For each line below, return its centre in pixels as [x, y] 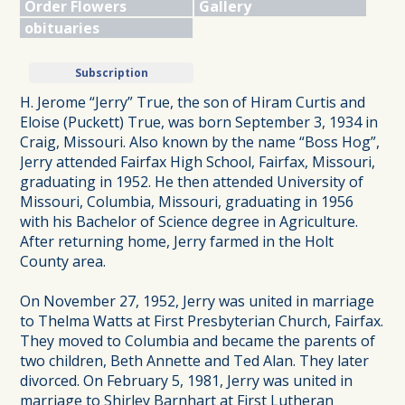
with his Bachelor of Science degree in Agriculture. [189, 221]
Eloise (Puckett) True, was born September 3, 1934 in [199, 122]
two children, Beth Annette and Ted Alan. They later [195, 360]
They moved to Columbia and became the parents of [198, 340]
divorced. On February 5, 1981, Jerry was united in [187, 380]
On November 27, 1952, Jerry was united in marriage [198, 301]
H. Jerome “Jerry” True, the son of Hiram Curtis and [193, 102]
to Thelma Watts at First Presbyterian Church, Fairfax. [202, 320]
